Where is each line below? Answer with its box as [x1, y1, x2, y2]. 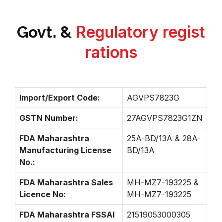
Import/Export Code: [19, 93, 100, 103]
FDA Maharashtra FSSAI [19, 210, 114, 220]
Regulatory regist [76, 22, 205, 42]
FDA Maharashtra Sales [19, 177, 113, 187]
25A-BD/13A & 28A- [127, 133, 201, 143]
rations [85, 43, 137, 62]
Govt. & [17, 23, 76, 41]
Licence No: [19, 189, 66, 199]
